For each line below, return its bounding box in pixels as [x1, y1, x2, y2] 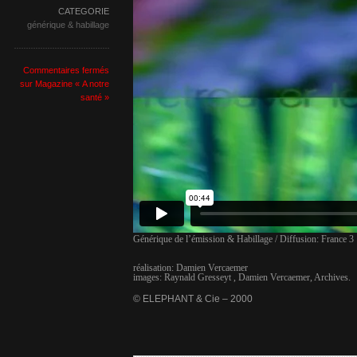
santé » [80, 92, 109, 102]
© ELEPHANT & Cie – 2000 [133, 293, 253, 304]
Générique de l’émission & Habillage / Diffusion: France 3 [133, 233, 354, 245]
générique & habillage [27, 20, 109, 29]
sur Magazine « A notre [20, 79, 109, 88]
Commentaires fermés [23, 65, 109, 75]
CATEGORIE [58, 6, 109, 16]
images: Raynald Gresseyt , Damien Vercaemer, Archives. [133, 272, 351, 283]
